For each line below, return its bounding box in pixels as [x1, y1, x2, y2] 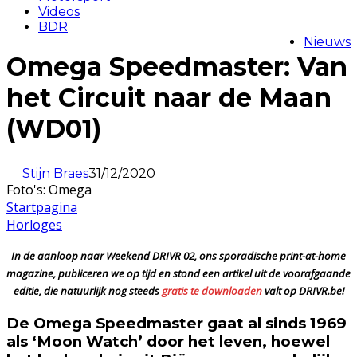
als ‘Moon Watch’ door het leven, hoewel [6, 331, 330, 351]
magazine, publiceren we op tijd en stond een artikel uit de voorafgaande [6, 265, 351, 280]
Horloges [6, 215, 62, 233]
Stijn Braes [22, 165, 88, 181]
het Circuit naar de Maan [6, 82, 331, 114]
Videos [38, 3, 80, 19]
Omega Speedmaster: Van [6, 51, 347, 83]
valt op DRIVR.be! [261, 283, 344, 298]
